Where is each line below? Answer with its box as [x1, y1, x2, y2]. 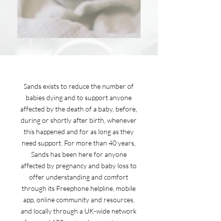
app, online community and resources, [23, 195, 135, 204]
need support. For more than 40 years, [22, 139, 136, 147]
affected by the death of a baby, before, [20, 105, 137, 113]
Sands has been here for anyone [31, 150, 127, 158]
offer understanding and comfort [29, 173, 128, 181]
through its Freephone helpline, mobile [22, 184, 136, 192]
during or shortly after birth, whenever [21, 116, 137, 124]
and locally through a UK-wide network [21, 207, 137, 215]
